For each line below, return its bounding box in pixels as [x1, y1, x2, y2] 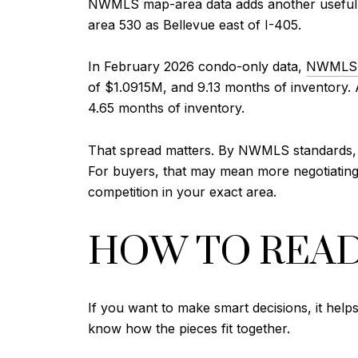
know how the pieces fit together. [88, 320, 290, 337]
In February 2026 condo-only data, [88, 58, 306, 75]
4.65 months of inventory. [88, 100, 245, 117]
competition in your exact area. [88, 183, 276, 200]
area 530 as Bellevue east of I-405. [88, 16, 301, 33]
